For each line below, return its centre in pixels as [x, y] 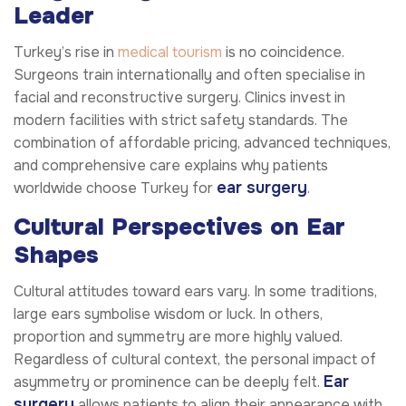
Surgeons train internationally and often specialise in [189, 74]
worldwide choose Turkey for [115, 188]
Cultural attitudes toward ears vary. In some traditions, [195, 291]
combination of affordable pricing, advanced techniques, [202, 142]
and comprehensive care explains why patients [171, 165]
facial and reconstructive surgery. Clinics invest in [179, 97]
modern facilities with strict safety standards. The [181, 120]
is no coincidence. [283, 52]
